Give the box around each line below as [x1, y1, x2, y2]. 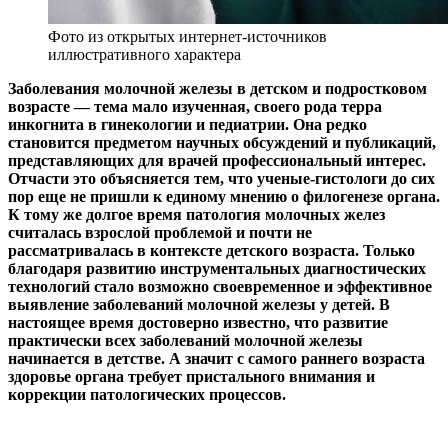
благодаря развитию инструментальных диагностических [8, 259, 426, 277]
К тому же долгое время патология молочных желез [8, 205, 385, 223]
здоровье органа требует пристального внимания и [8, 367, 375, 385]
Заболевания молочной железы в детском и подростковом [8, 79, 427, 97]
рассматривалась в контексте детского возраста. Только [8, 241, 415, 259]
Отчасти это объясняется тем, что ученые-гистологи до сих [8, 169, 435, 187]
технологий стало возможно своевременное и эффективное [8, 277, 432, 295]
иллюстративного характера [48, 45, 241, 63]
